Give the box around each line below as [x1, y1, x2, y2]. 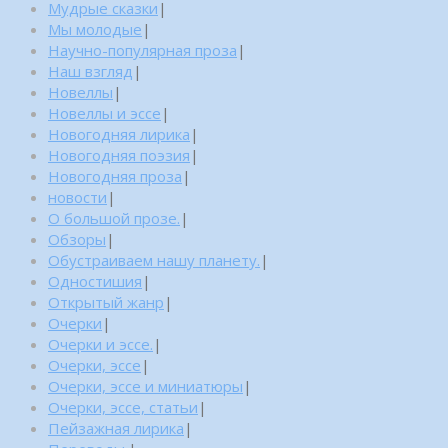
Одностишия [48, 271, 142, 292]
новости [48, 187, 107, 208]
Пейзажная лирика [48, 418, 184, 439]
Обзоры [48, 229, 106, 250]
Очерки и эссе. [48, 334, 153, 355]
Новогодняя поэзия [48, 145, 190, 166]
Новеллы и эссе [48, 103, 161, 124]
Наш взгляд [48, 61, 133, 82]
